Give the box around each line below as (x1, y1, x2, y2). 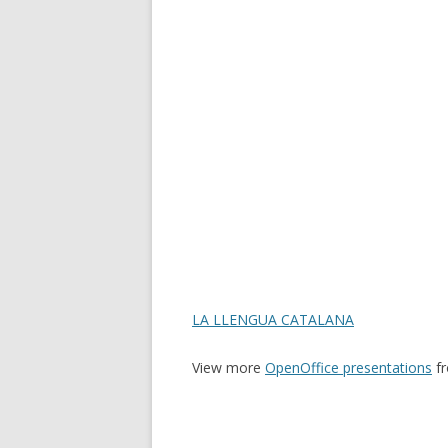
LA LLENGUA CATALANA (192, 310, 354, 329)
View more (192, 358, 265, 377)
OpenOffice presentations (265, 358, 432, 377)
